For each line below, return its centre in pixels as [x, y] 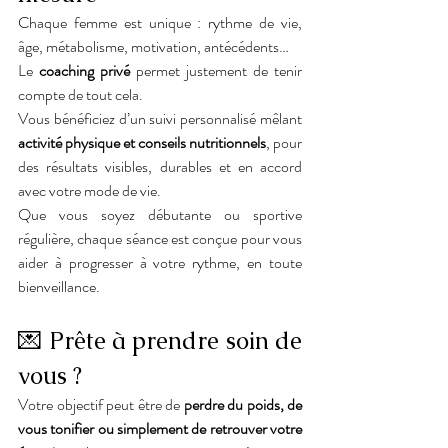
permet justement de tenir [216, 70]
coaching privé [84, 70]
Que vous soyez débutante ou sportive [160, 214]
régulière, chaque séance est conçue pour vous [160, 238]
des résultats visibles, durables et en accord [160, 166]
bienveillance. [59, 286]
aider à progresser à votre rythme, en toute [160, 262]
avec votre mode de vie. [89, 190]
